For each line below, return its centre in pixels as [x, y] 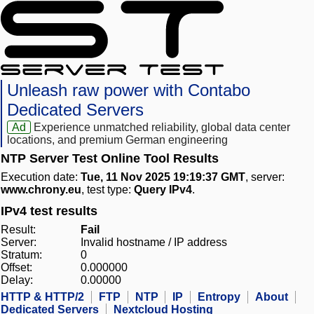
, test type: [108, 190]
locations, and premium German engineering [117, 140]
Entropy [219, 297]
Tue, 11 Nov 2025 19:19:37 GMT [163, 177]
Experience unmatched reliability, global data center [162, 128]
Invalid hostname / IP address [154, 243]
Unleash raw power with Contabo [129, 90]
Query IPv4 [163, 190]
